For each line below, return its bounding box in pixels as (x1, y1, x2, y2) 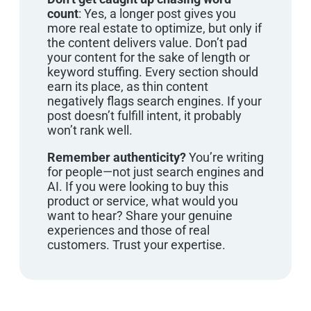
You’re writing (186, 149, 264, 165)
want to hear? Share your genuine (47, 208, 233, 223)
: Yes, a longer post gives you (78, 6, 236, 21)
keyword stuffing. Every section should (47, 64, 258, 79)
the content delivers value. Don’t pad (47, 35, 247, 50)
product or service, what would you (47, 193, 238, 208)
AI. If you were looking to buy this (47, 178, 228, 194)
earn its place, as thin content (47, 78, 208, 94)
